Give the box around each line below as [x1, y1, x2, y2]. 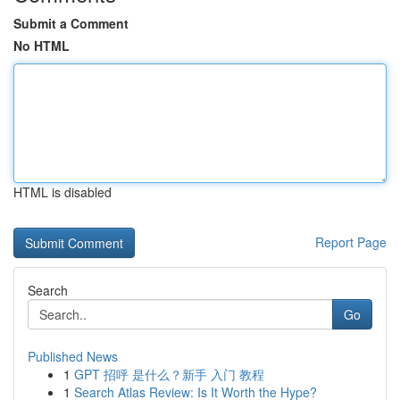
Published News [28, 347, 118, 365]
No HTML [13, 37, 70, 54]
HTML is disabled [13, 183, 112, 201]
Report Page [315, 233, 387, 251]
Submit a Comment [13, 14, 129, 32]
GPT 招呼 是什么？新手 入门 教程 [74, 365, 264, 383]
